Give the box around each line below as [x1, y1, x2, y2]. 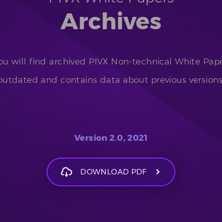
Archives [60, 7, 162, 36]
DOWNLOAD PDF [80, 167, 147, 177]
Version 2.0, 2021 [74, 133, 148, 143]
